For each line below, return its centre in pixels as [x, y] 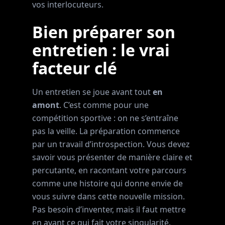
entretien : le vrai [101, 50]
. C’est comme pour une [104, 105]
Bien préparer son [104, 32]
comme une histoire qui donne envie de [107, 183]
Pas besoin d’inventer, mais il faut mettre [109, 209]
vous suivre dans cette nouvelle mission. [108, 196]
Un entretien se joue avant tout [92, 92]
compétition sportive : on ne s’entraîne [105, 118]
